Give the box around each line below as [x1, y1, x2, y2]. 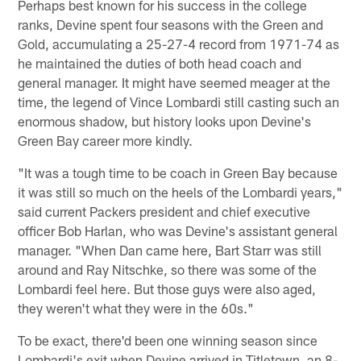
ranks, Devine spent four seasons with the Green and [18, 15, 324, 32]
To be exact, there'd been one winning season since [18, 331, 318, 348]
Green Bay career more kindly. [18, 131, 193, 148]
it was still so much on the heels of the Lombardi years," [18, 183, 343, 200]
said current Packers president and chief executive [18, 202, 311, 219]
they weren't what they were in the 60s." [18, 299, 255, 316]
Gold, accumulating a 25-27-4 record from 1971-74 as [18, 35, 340, 52]
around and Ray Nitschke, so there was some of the [18, 260, 317, 277]
